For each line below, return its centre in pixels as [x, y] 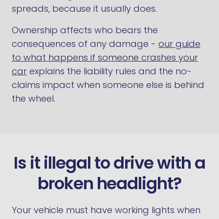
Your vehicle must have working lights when [106, 210]
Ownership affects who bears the [85, 30]
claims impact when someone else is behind [108, 85]
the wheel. [33, 99]
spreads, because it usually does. [84, 9]
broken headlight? [109, 183]
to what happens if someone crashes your [105, 57]
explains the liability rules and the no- [109, 71]
